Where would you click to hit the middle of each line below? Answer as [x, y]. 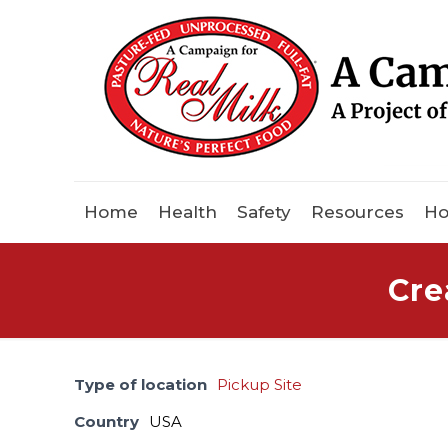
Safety [264, 212]
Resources [357, 212]
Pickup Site [260, 385]
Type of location [141, 385]
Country [107, 422]
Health [187, 212]
